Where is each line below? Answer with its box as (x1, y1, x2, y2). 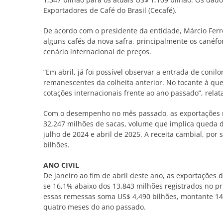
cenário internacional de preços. (43, 46, 151, 56)
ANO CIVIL (43, 160, 79, 170)
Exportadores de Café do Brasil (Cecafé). (43, 5, 177, 15)
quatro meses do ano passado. (43, 202, 146, 212)
